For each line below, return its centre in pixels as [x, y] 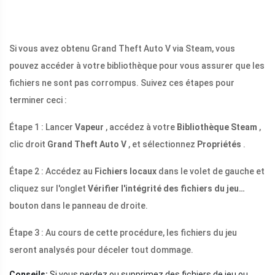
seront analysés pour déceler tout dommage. [101, 250]
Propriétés [219, 145]
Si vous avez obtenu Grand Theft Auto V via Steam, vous [122, 49]
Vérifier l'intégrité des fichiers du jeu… [166, 189]
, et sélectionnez [162, 145]
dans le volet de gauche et [211, 172]
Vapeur [89, 127]
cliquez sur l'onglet [48, 189]
